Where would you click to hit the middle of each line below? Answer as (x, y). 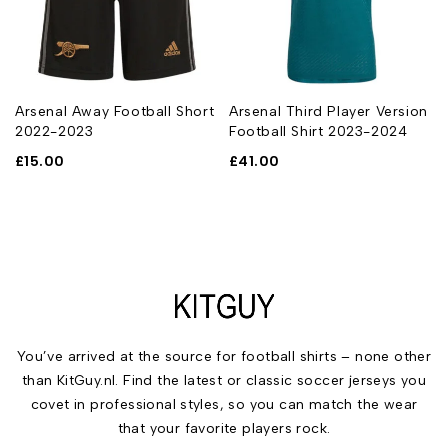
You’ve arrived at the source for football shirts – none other (224, 356)
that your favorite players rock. (224, 428)
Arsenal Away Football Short (115, 111)
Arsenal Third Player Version (328, 111)
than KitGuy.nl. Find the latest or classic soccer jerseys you (224, 380)
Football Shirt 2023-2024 (318, 131)
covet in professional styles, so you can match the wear (224, 404)
